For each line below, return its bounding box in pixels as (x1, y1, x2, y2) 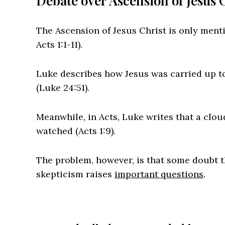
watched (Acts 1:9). (36, 125, 116, 137)
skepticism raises (36, 168, 115, 180)
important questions (115, 168, 203, 180)
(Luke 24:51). (36, 81, 89, 93)
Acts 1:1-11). (36, 38, 82, 50)
